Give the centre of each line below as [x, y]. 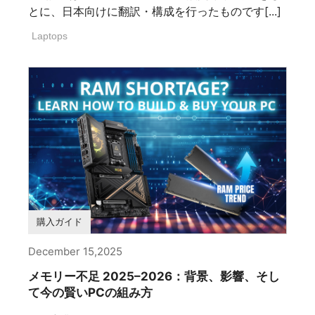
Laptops [50, 36]
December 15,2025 [75, 252]
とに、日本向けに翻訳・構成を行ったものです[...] [155, 12]
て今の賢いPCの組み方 [90, 293]
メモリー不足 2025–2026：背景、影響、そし [154, 277]
